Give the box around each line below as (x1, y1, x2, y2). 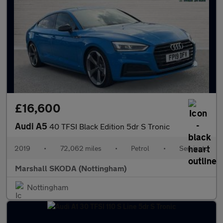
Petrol (131, 144, 150, 152)
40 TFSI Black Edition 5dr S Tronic (49, 121, 170, 131)
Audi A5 (15, 120, 49, 131)
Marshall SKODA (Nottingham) (15, 163, 126, 173)
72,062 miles (60, 144, 102, 152)
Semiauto (179, 144, 209, 152)
